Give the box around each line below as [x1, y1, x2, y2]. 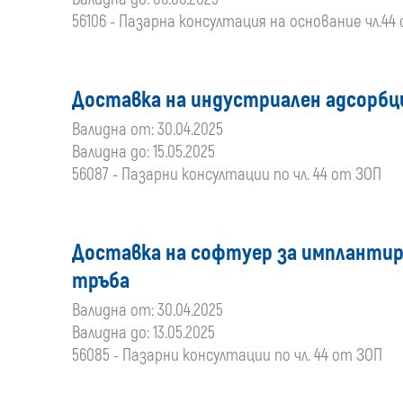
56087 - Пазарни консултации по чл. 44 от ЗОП [72, 164, 381, 185]
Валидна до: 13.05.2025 [72, 322, 215, 344]
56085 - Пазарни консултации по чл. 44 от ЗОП [72, 345, 382, 366]
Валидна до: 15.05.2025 [72, 141, 215, 163]
